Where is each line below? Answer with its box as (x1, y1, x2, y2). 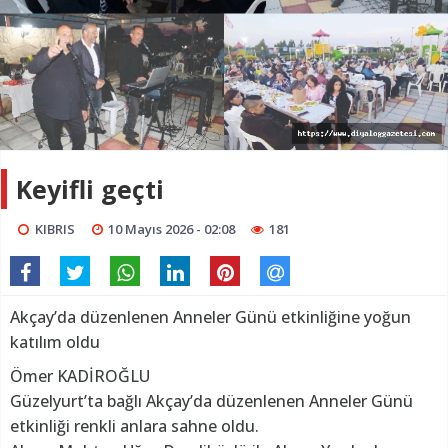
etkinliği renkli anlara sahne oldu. (10, 414, 263, 437)
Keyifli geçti (16, 171, 164, 206)
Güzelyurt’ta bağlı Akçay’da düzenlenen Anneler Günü (10, 389, 413, 412)
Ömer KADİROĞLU (10, 364, 154, 387)
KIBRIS (34, 219, 75, 238)
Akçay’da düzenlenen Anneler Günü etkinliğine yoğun (10, 305, 411, 328)
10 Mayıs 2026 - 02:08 (108, 219, 236, 238)
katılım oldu (10, 330, 100, 353)
